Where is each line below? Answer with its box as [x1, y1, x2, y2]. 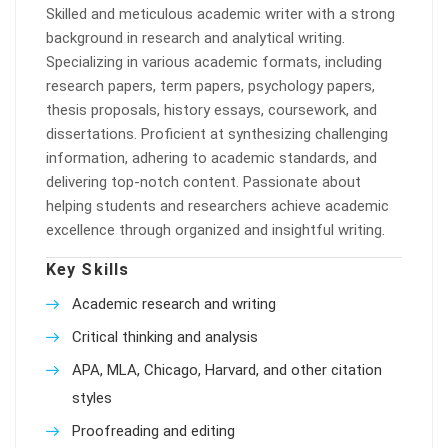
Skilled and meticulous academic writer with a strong [46, 5, 395, 23]
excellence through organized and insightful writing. [46, 221, 385, 239]
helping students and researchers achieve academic [46, 197, 389, 215]
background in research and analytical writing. [46, 29, 345, 47]
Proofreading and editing [72, 422, 235, 440]
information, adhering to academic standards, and [46, 149, 377, 167]
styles [72, 389, 112, 407]
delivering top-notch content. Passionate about [46, 173, 361, 191]
